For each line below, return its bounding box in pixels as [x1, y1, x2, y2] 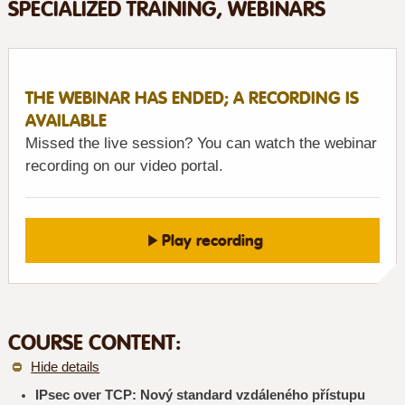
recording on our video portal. [24, 157, 223, 174]
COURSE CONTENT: [7, 330, 181, 355]
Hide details [31, 360, 100, 374]
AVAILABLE [24, 110, 107, 131]
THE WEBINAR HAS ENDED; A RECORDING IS [24, 88, 359, 108]
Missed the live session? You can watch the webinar [24, 135, 377, 152]
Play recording [161, 231, 263, 250]
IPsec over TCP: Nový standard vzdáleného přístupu [34, 387, 365, 402]
